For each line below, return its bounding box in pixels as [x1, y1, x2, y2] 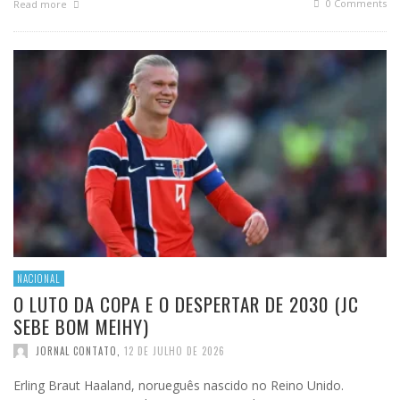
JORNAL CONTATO [36, 344, 117, 359]
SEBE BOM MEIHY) [13, 312, 149, 341]
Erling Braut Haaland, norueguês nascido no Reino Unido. [13, 377, 344, 395]
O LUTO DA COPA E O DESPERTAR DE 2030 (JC [13, 290, 359, 319]
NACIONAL [17, 271, 61, 287]
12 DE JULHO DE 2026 [124, 344, 225, 359]
